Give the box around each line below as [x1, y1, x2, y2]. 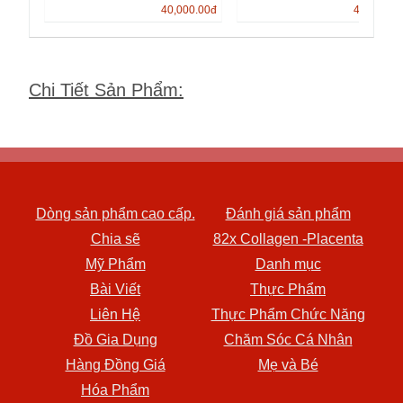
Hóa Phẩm [81, 382, 149, 399]
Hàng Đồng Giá [65, 357, 166, 373]
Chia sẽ [90, 231, 140, 247]
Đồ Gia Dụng [73, 332, 157, 348]
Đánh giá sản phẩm [225, 206, 351, 222]
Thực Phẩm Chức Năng [210, 307, 365, 323]
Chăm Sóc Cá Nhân [223, 332, 353, 348]
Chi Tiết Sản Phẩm [29, 80, 178, 101]
